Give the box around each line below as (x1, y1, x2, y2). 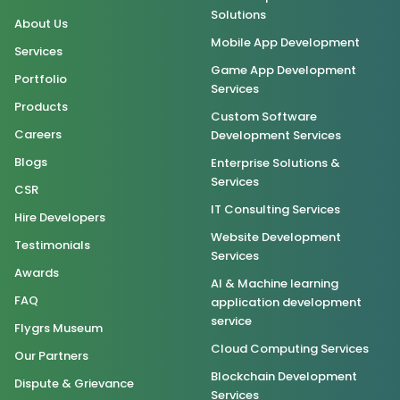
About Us (14, 15, 68, 33)
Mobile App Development (211, 34, 360, 52)
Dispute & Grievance (14, 375, 134, 393)
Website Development (211, 229, 341, 246)
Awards (14, 264, 59, 282)
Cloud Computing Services (211, 340, 369, 358)
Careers (14, 126, 62, 144)
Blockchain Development (211, 368, 357, 386)
